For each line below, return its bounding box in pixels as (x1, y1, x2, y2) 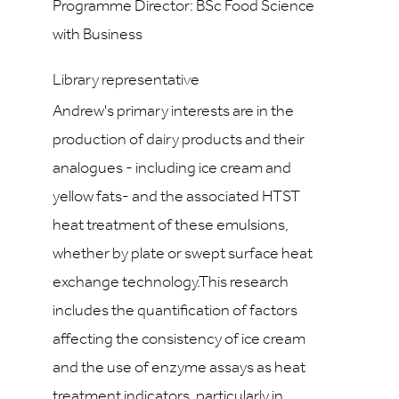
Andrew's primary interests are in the (53, 103, 294, 120)
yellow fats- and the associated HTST (53, 189, 300, 206)
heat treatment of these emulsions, (53, 217, 289, 234)
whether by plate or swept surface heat (53, 246, 313, 263)
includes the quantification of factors (53, 303, 297, 320)
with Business (53, 27, 142, 44)
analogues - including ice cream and (53, 160, 291, 177)
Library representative (53, 72, 199, 89)
